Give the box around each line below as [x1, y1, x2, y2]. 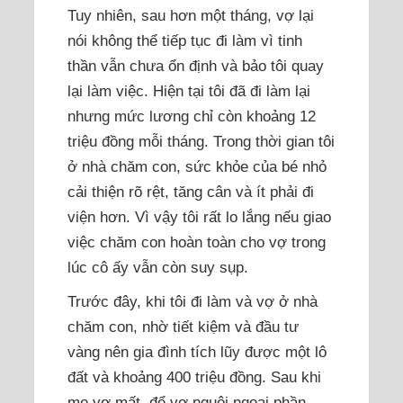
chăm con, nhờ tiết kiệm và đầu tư [67, 317, 300, 336]
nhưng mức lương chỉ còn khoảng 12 [67, 106, 317, 125]
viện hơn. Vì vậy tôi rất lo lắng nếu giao [67, 207, 332, 226]
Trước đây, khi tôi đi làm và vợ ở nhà [67, 291, 318, 310]
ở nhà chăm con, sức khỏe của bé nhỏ [67, 157, 327, 175]
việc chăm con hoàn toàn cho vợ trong [67, 232, 327, 251]
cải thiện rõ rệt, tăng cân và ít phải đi [67, 182, 315, 201]
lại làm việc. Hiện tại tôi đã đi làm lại [67, 81, 311, 100]
